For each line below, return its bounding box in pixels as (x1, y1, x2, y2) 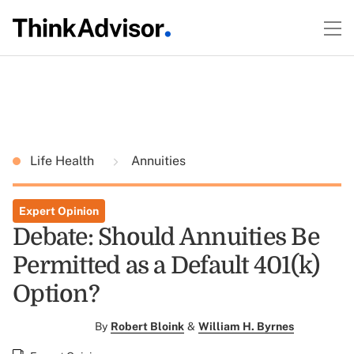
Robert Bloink (111, 320, 184, 333)
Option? (13, 281, 100, 307)
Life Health (30, 153, 97, 168)
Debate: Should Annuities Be (13, 224, 319, 250)
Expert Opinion (19, 205, 99, 217)
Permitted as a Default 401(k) (13, 252, 320, 279)
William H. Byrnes (198, 320, 294, 333)
